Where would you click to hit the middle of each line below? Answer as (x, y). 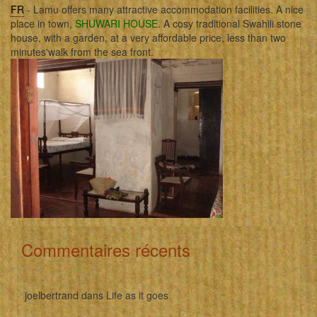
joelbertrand (52, 295)
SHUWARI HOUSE (116, 23)
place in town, (43, 23)
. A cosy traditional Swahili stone (230, 23)
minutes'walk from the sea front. (82, 51)
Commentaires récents (106, 249)
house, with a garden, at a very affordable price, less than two (148, 37)
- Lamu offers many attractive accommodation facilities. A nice (164, 9)
